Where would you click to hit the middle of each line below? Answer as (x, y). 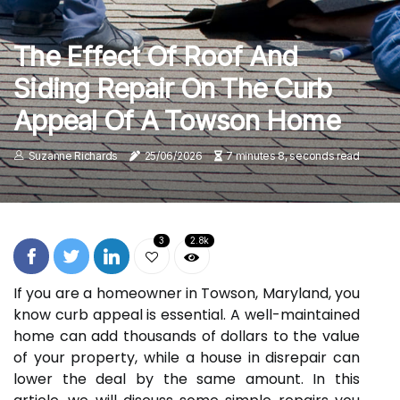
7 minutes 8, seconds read (293, 156)
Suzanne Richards (73, 156)
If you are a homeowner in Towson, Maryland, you (187, 293)
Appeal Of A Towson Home (177, 121)
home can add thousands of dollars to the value (187, 336)
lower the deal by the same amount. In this (187, 379)
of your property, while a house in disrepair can (187, 358)
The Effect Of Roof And (156, 56)
